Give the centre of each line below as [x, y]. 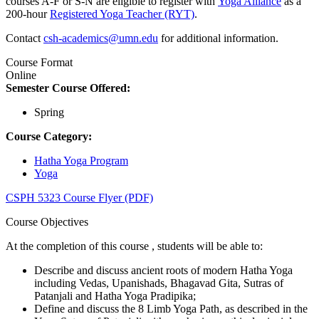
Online [21, 75]
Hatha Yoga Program [81, 160]
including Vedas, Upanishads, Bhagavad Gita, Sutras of [159, 283]
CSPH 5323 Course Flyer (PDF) [79, 197]
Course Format [39, 62]
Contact [25, 38]
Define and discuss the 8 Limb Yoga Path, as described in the [171, 308]
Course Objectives [47, 221]
